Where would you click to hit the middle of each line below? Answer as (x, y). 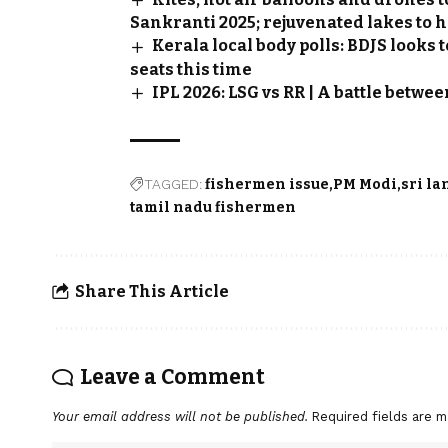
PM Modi (365, 184)
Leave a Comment (172, 376)
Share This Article (152, 292)
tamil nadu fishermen (213, 207)
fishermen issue (267, 184)
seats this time (191, 69)
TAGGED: (173, 183)
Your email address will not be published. (180, 416)
